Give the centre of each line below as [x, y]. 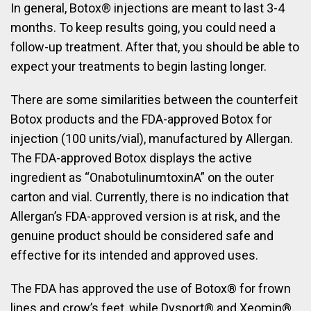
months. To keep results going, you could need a [143, 28]
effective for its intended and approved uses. [134, 255]
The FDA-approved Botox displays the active [131, 158]
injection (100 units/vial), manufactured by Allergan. [152, 139]
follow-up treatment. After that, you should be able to [155, 47]
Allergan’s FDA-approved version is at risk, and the [145, 217]
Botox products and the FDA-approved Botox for [141, 119]
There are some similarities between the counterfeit [154, 100]
